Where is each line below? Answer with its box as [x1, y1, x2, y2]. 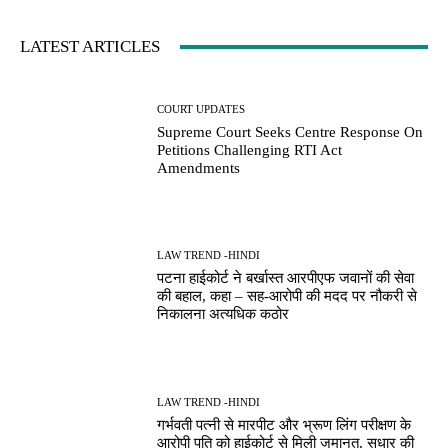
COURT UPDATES [157, 102, 246, 115]
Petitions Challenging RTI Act [157, 141, 343, 158]
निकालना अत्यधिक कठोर [157, 306, 290, 323]
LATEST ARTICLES [20, 37, 160, 57]
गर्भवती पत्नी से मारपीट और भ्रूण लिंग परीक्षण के [157, 416, 412, 433]
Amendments [157, 159, 241, 176]
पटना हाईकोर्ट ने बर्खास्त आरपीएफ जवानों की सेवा [157, 270, 415, 287]
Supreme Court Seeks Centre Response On [157, 123, 424, 140]
